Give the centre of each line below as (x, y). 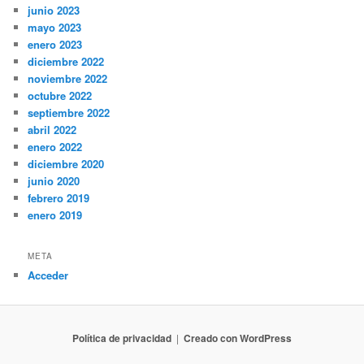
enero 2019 (55, 215)
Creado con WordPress (238, 338)
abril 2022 (52, 130)
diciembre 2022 (66, 62)
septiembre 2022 (69, 113)
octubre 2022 (60, 96)
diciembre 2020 (66, 164)
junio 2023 (54, 11)
